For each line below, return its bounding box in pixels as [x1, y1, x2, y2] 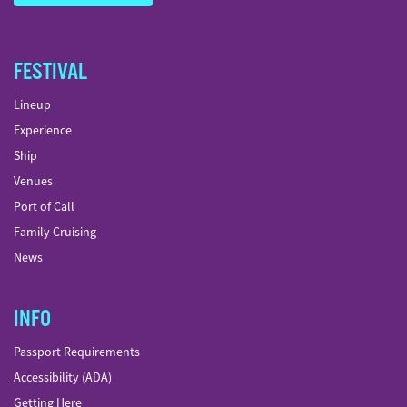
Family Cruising [14, 223, 96, 240]
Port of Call [14, 198, 74, 214]
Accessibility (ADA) [14, 369, 112, 385]
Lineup [14, 96, 51, 113]
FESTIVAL [14, 58, 87, 85]
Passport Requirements [14, 343, 140, 360]
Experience [14, 122, 72, 138]
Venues [14, 173, 53, 189]
